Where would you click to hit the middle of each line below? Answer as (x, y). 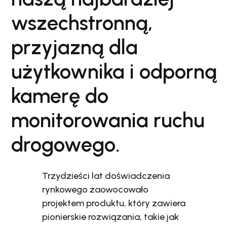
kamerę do (60, 96)
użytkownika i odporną (114, 71)
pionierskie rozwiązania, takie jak (111, 217)
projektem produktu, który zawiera (114, 203)
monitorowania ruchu (108, 120)
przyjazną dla (74, 47)
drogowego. (66, 144)
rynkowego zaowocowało (96, 189)
